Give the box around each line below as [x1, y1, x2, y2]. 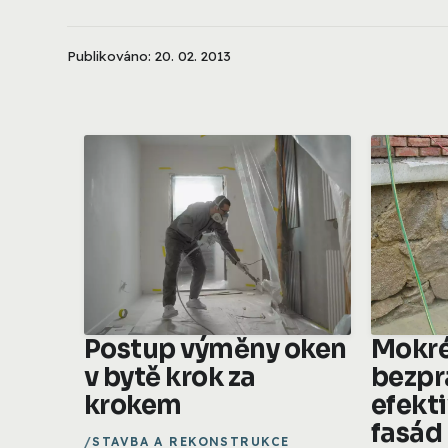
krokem [84, 388, 182, 421]
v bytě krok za [84, 360, 256, 393]
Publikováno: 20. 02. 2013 [67, 46, 231, 64]
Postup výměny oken [84, 332, 347, 365]
